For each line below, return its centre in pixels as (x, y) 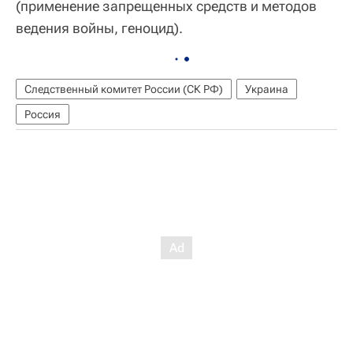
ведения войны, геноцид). (99, 28)
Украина (267, 89)
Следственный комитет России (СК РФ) (124, 89)
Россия (43, 114)
